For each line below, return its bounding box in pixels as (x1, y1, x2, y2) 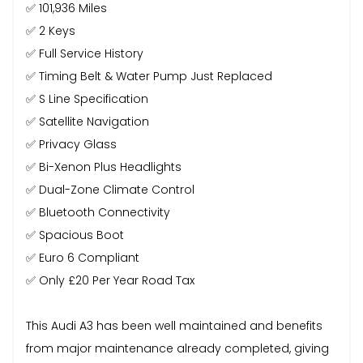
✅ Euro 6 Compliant (26, 249, 139, 266)
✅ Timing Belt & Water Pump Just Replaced (26, 67, 272, 84)
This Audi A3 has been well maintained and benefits (26, 317, 322, 334)
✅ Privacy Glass (26, 135, 117, 152)
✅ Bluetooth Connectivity (26, 203, 170, 220)
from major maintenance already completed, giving (26, 340, 329, 357)
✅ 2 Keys (26, 22, 75, 39)
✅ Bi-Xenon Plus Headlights (26, 158, 181, 175)
